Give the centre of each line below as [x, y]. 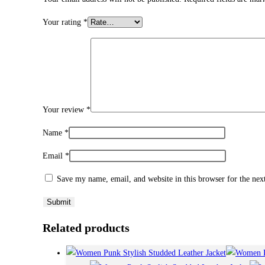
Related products [86, 227]
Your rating [63, 22]
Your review [64, 110]
